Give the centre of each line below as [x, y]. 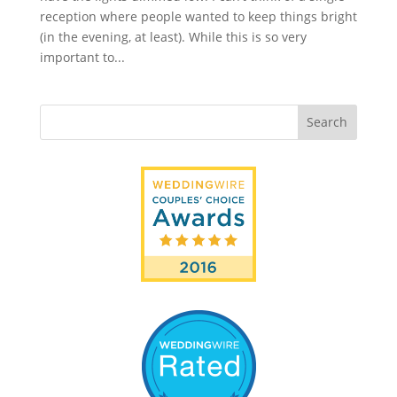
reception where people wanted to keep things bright [198, 16]
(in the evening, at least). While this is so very [173, 36]
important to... [82, 57]
